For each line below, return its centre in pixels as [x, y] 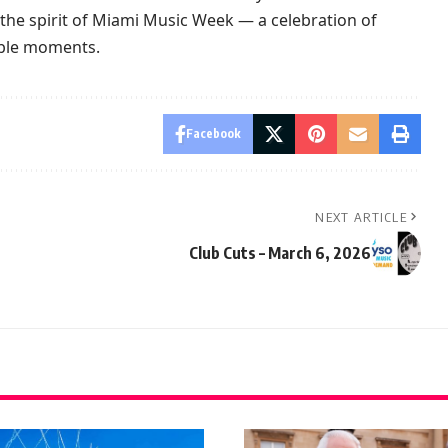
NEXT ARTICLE [361, 217]
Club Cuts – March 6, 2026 [280, 253]
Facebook [214, 134]
